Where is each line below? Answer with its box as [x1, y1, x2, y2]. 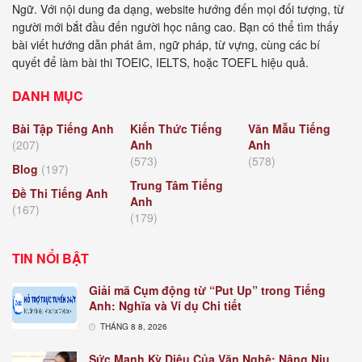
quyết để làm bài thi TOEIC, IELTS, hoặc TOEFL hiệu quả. [12, 54, 309, 71]
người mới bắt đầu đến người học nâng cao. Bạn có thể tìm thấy [12, 19, 339, 36]
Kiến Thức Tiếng [130, 120, 222, 137]
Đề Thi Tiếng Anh [12, 185, 108, 202]
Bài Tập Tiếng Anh [12, 120, 114, 137]
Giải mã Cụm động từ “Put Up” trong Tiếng [89, 282, 326, 299]
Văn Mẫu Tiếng [248, 120, 330, 137]
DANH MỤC [12, 86, 83, 106]
